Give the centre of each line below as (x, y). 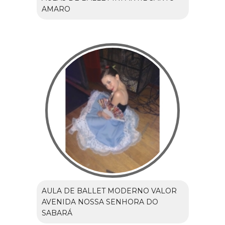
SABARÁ (57, 213)
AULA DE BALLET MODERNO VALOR (109, 191)
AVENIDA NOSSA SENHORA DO (100, 202)
